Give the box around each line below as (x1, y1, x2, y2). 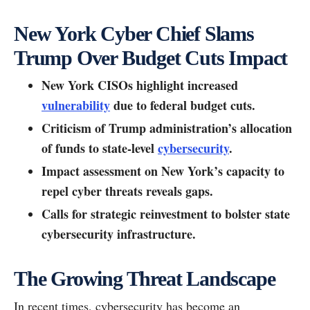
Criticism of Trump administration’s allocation (42, 118, 292, 137)
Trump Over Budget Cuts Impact (14, 46, 288, 69)
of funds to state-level (42, 138, 158, 157)
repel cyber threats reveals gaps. (42, 181, 213, 200)
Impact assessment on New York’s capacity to (42, 161, 284, 180)
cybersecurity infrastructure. (42, 224, 196, 243)
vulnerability (42, 95, 110, 114)
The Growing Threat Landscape (14, 266, 275, 290)
